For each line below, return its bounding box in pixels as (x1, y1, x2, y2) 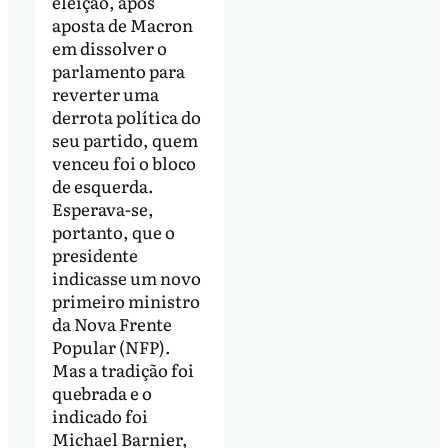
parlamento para (51, 57, 185, 83)
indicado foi (51, 402, 148, 428)
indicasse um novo (51, 264, 201, 290)
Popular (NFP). (51, 333, 171, 359)
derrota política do (51, 103, 201, 129)
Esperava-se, (51, 195, 154, 221)
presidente (51, 241, 138, 267)
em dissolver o (51, 34, 167, 60)
